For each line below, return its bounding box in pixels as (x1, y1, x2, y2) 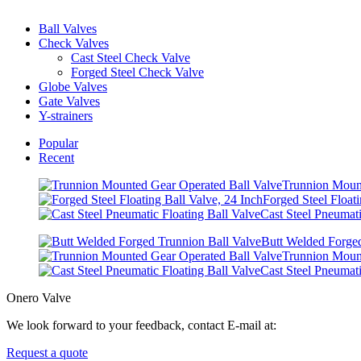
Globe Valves (39, 79, 107, 93)
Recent (39, 150, 74, 164)
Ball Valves (39, 21, 97, 35)
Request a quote (6, 345, 88, 359)
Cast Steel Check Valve (71, 50, 190, 64)
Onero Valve (6, 290, 71, 305)
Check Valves (39, 35, 109, 50)
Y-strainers (39, 108, 93, 122)
